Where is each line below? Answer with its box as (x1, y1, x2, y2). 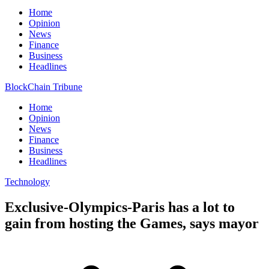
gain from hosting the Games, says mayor (5, 215, 259, 231)
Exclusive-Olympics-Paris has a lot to (5, 199, 235, 215)
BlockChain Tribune (5, 82, 82, 92)
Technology (5, 177, 50, 187)
